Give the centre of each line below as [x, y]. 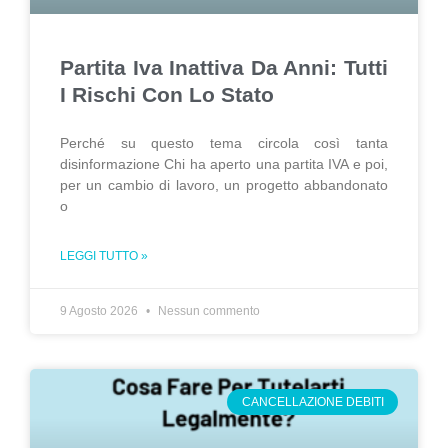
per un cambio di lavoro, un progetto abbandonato [224, 185]
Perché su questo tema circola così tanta [224, 143]
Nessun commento [207, 311]
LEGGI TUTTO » [104, 256]
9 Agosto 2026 [100, 311]
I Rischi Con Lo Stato [167, 94]
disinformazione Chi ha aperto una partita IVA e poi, [224, 164]
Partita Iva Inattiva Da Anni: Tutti [224, 67]
